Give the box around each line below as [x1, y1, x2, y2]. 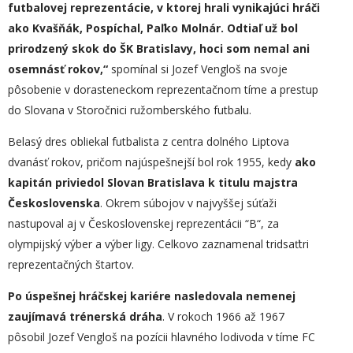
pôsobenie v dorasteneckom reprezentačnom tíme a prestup [8, 82, 318, 97]
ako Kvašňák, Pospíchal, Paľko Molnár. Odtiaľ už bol [8, 20, 298, 35]
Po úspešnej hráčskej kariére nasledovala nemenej [8, 288, 295, 303]
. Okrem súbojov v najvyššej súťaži [100, 195, 277, 210]
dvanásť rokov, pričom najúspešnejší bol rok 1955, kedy [8, 154, 295, 169]
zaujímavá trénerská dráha [8, 309, 162, 324]
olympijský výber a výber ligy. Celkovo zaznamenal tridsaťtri [8, 236, 309, 251]
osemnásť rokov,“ [8, 61, 111, 76]
